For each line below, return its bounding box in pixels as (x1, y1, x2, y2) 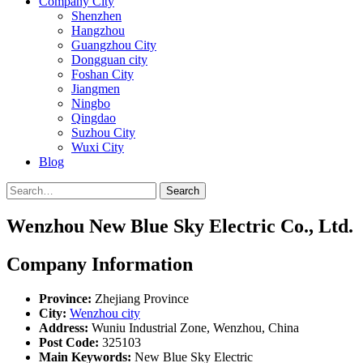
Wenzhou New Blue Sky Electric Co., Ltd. (6, 215, 353, 237)
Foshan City (71, 67, 134, 81)
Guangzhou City (71, 38, 156, 52)
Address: (39, 320, 88, 335)
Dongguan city (71, 53, 147, 66)
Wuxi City (71, 140, 124, 154)
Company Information (6, 253, 193, 275)
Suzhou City (71, 126, 135, 139)
